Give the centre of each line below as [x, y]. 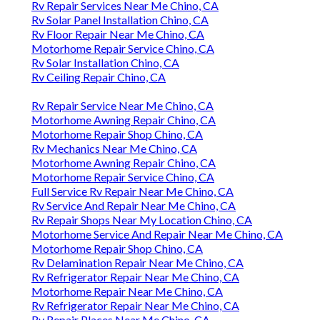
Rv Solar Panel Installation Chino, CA [120, 20]
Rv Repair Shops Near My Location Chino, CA [142, 220]
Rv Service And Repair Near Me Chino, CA [134, 206]
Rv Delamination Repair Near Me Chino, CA [137, 263]
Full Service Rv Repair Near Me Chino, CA [132, 191]
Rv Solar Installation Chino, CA [105, 63]
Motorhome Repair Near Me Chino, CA [127, 291]
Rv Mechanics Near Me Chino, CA [114, 149]
